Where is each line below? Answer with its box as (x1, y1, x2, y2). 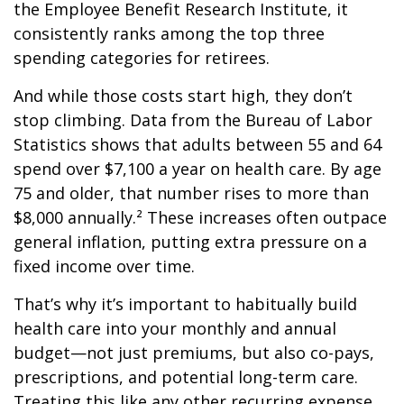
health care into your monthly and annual (14, 317, 336, 339)
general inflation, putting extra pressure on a (14, 230, 367, 252)
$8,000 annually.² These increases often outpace (14, 206, 387, 228)
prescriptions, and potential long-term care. (14, 365, 358, 388)
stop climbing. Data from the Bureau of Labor (14, 108, 372, 131)
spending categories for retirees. (14, 46, 270, 69)
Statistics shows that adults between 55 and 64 (14, 133, 381, 155)
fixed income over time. (14, 254, 195, 277)
